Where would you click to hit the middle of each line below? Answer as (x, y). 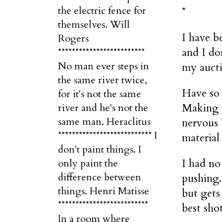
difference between (100, 177)
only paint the (88, 163)
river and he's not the (103, 108)
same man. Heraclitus (104, 122)
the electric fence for (102, 11)
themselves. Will (94, 25)
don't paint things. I (100, 149)
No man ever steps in (104, 66)
